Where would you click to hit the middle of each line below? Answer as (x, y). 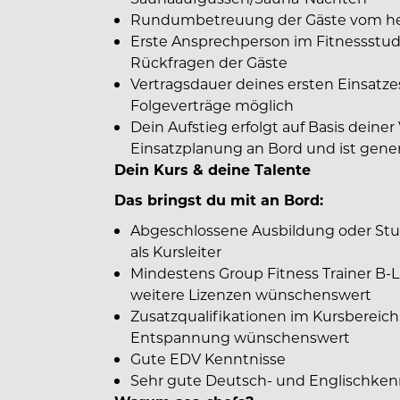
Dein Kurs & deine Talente (212, 169)
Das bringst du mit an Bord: (219, 200)
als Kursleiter (176, 251)
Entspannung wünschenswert (240, 337)
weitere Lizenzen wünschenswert (251, 294)
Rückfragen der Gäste (209, 62)
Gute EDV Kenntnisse (208, 358)
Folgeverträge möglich (212, 105)
